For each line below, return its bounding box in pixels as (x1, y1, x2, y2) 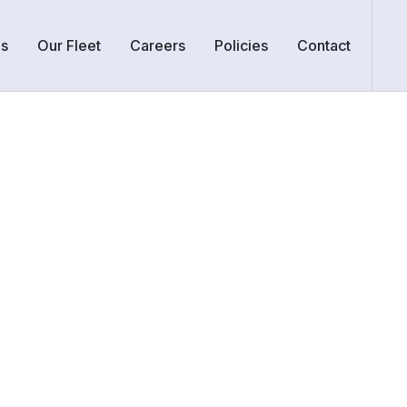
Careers (130, 36, 185, 55)
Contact (297, 36, 351, 55)
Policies (214, 36, 268, 55)
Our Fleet (37, 36, 101, 55)
